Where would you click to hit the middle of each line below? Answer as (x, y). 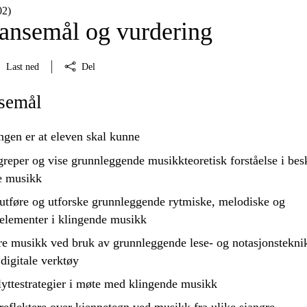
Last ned (22, 66)
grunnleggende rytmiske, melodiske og (186, 202)
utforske (68, 202)
